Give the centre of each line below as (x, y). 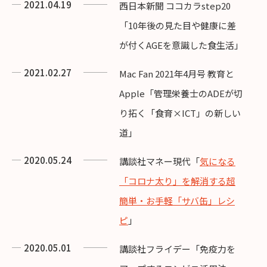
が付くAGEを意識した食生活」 (181, 45)
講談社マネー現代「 (159, 161)
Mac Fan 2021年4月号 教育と (177, 73)
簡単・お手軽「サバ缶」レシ (177, 200)
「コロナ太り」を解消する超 (177, 181)
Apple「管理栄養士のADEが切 (181, 93)
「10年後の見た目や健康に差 (178, 25)
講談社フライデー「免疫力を (177, 249)
